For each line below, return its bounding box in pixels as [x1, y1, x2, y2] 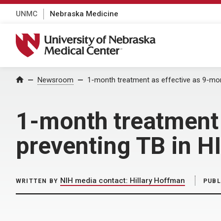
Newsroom [37, 75, 74, 84]
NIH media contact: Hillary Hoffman [60, 176, 185, 185]
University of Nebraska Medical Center [15, 33, 168, 44]
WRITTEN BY [16, 178, 58, 184]
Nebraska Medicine [50, 9, 118, 18]
